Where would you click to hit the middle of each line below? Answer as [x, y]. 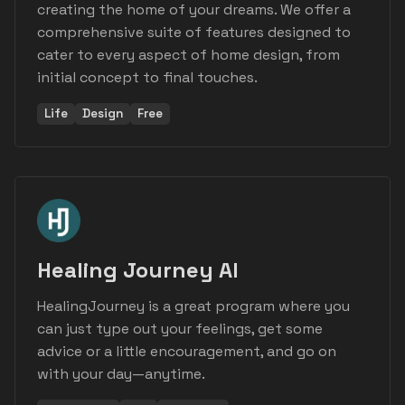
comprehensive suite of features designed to [194, 33]
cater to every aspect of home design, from [188, 55]
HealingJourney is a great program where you [193, 306]
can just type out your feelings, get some [180, 329]
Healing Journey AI [138, 270]
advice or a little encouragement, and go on [187, 352]
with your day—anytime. [121, 374]
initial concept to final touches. [147, 78]
